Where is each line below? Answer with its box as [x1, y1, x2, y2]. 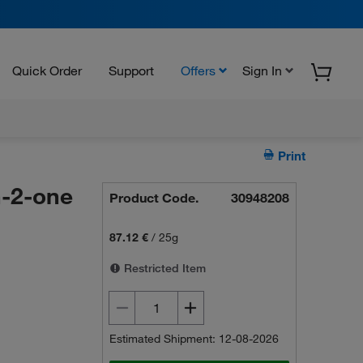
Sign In [242, 62, 282, 79]
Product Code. [109, 190, 199, 206]
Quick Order [12, 62, 82, 79]
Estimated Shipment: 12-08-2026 [109, 331, 280, 346]
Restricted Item [121, 261, 207, 275]
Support [109, 62, 154, 79]
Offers [181, 62, 216, 79]
